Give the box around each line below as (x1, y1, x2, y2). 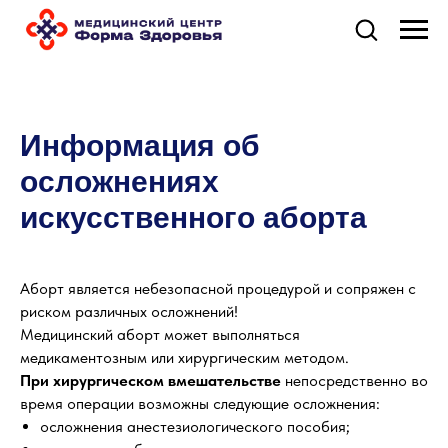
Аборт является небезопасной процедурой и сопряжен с (20, 279, 416, 298)
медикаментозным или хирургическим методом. (20, 348, 349, 367)
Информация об (20, 129, 260, 162)
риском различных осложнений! (20, 302, 238, 321)
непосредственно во (281, 371, 428, 390)
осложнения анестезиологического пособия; (40, 417, 350, 436)
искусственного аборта (20, 201, 367, 234)
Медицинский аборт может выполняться (20, 325, 300, 344)
